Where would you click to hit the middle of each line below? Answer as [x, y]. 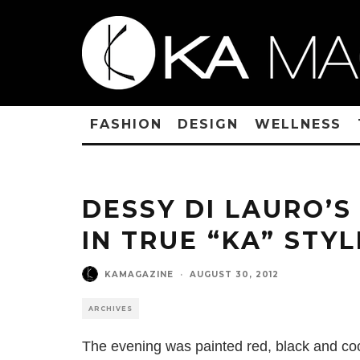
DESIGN [208, 124]
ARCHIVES [110, 309]
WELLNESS [298, 124]
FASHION [126, 124]
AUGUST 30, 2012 [234, 274]
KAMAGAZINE [139, 274]
